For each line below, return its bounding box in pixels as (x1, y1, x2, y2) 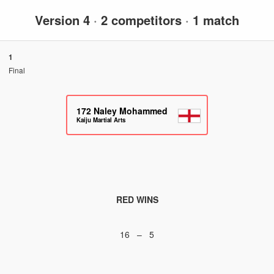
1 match (189, 10, 239, 29)
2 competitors (97, 10, 185, 29)
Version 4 (35, 10, 94, 29)
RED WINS (116, 193, 158, 206)
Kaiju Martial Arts (76, 115, 125, 124)
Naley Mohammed (94, 104, 168, 117)
